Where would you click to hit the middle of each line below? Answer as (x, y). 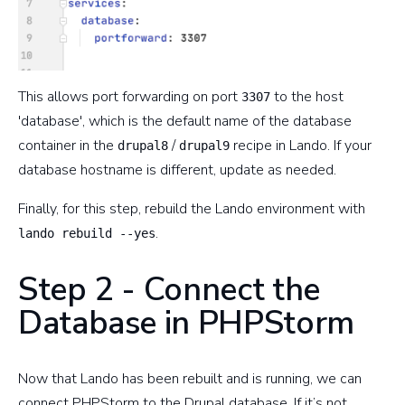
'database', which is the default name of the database (185, 122)
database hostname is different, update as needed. (177, 170)
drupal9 (204, 146)
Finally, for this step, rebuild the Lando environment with (192, 209)
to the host (307, 97)
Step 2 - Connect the (169, 290)
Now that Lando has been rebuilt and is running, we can (190, 379)
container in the (68, 146)
